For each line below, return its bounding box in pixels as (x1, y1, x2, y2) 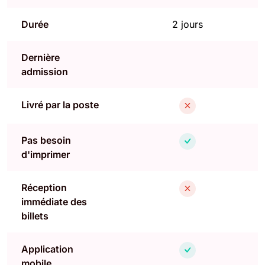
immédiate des (21, 195, 87, 208)
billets (21, 209, 49, 222)
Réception (21, 181, 67, 193)
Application (21, 243, 73, 255)
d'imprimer (21, 148, 70, 160)
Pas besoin (21, 134, 71, 146)
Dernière (21, 51, 60, 63)
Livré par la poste (21, 98, 99, 111)
